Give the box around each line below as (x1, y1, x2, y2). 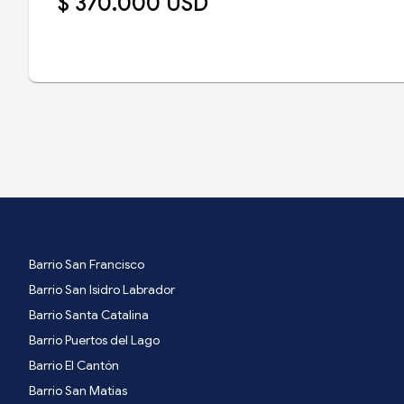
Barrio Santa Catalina (29, 307, 149, 324)
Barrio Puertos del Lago (29, 332, 160, 349)
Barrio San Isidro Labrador (29, 281, 175, 298)
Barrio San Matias (29, 382, 127, 399)
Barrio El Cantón (29, 357, 119, 374)
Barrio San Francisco (29, 256, 144, 273)
